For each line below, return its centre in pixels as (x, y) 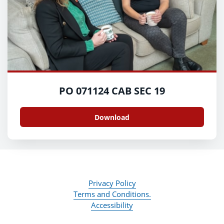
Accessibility (112, 205)
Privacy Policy (112, 183)
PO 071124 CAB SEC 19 (112, 91)
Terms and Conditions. (112, 194)
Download (112, 117)
